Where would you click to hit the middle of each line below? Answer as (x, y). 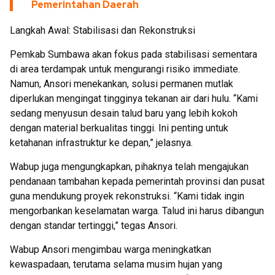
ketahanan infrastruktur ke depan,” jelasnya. (101, 143)
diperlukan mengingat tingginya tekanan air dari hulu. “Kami (134, 99)
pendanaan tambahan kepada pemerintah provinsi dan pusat (137, 181)
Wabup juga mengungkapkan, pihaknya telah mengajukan (129, 167)
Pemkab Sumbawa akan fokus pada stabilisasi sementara (134, 54)
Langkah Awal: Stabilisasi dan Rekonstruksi (103, 30)
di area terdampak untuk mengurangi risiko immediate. (125, 69)
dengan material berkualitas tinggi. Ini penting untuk (119, 128)
